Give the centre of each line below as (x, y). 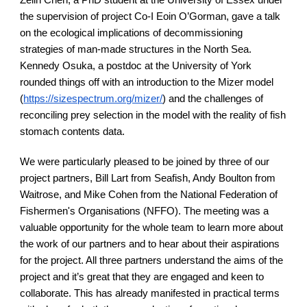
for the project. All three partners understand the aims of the (152, 260)
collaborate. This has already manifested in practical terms (150, 293)
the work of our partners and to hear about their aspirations (150, 244)
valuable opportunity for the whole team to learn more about (152, 228)
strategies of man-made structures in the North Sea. (136, 49)
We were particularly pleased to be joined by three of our (145, 162)
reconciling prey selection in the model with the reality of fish (153, 115)
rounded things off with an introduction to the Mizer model (147, 82)
